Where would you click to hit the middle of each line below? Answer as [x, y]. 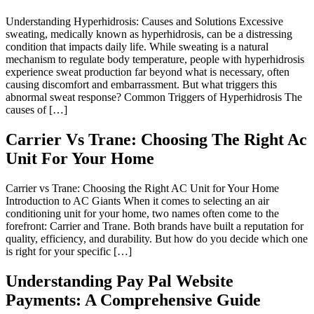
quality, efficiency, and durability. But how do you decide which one [157, 238]
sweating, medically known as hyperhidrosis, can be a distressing [149, 34]
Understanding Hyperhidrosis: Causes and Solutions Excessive [144, 22]
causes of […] [36, 110]
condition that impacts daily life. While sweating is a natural [137, 47]
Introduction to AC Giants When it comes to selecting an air [137, 200]
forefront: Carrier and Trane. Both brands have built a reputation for [155, 226]
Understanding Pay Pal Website [120, 281]
